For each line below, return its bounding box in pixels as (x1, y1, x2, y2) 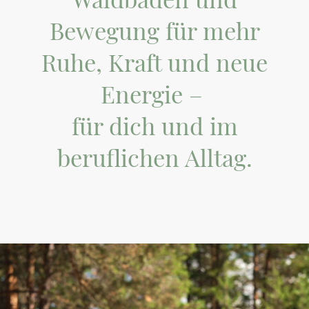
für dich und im (71, 109, 238, 141)
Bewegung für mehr (49, 14, 260, 46)
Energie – (100, 77, 209, 110)
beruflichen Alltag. (57, 141, 252, 173)
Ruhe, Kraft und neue (41, 46, 268, 78)
